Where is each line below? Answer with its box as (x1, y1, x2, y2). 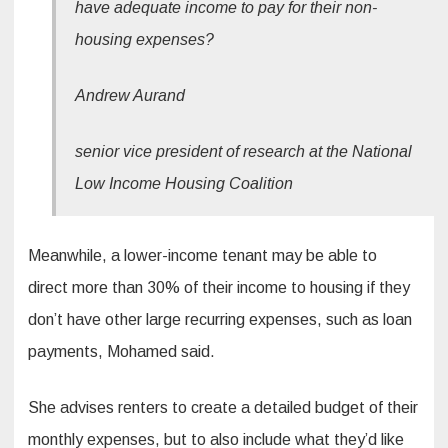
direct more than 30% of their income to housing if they (28, 279, 410, 297)
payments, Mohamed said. (28, 343, 215, 361)
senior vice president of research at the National (75, 143, 413, 161)
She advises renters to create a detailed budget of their (28, 399, 418, 417)
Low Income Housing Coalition (75, 175, 294, 193)
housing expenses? (75, 31, 215, 49)
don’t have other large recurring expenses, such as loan (28, 311, 412, 329)
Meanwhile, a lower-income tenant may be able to (28, 247, 377, 265)
